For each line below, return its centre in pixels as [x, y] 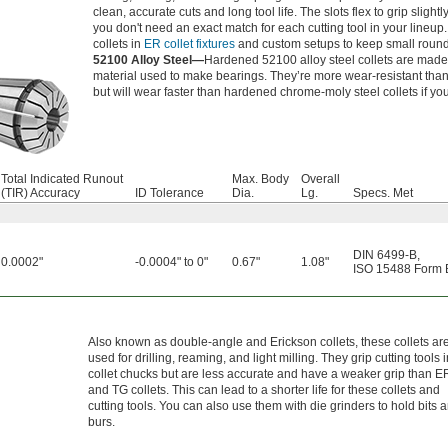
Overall [320, 179]
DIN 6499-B [385, 255]
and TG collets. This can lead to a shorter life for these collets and [264, 390]
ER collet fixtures [189, 44]
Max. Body [260, 179]
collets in [118, 44]
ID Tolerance [169, 193]
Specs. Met [383, 193]
